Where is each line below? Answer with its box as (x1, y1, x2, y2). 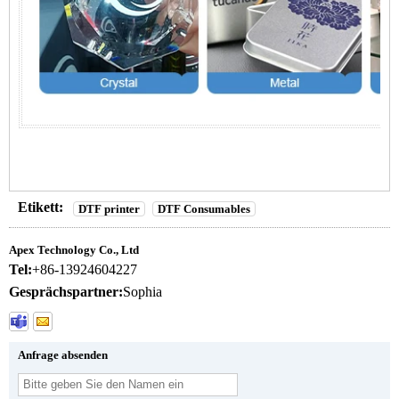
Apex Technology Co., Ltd (9, 242, 139, 256)
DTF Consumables (158, 201, 250, 216)
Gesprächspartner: (9, 283, 123, 299)
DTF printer (78, 201, 140, 216)
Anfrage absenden (18, 347, 108, 362)
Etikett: (18, 199, 63, 215)
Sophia (123, 283, 162, 299)
